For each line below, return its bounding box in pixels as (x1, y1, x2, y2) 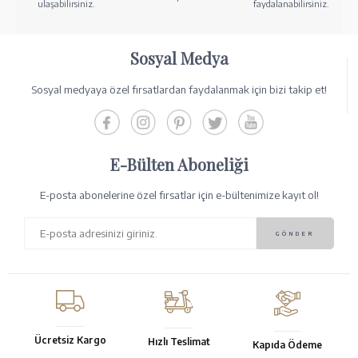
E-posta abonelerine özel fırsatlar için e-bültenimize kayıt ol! (39, 189, 319, 202)
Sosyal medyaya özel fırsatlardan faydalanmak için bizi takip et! (31, 83, 327, 97)
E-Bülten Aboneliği (109, 153, 249, 176)
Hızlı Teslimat (147, 336, 210, 348)
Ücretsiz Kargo (34, 334, 106, 347)
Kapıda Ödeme (253, 339, 323, 352)
